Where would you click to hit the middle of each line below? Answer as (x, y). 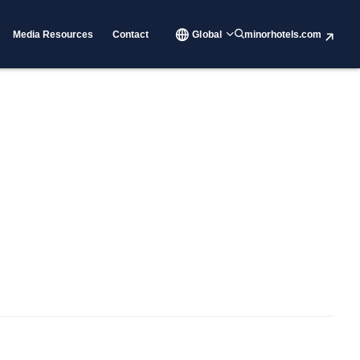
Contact (131, 34)
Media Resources (53, 34)
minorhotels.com (283, 34)
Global (207, 34)
